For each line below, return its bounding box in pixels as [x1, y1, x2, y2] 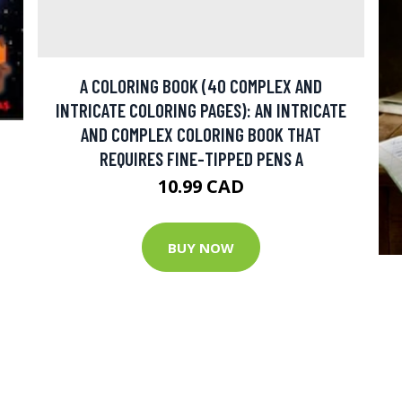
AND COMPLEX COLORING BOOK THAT [81, 123, 321, 146]
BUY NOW [168, 238, 234, 257]
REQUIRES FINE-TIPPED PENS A [99, 147, 303, 170]
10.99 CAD [158, 174, 244, 199]
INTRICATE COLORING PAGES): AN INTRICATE [56, 99, 346, 122]
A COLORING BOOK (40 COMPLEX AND [80, 74, 322, 98]
